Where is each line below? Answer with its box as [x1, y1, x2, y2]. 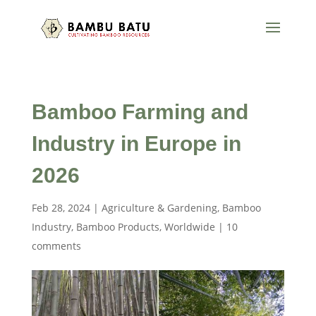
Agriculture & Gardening [101, 201, 217, 214]
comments [31, 239, 81, 253]
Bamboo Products [75, 220, 159, 233]
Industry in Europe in [31, 132, 241, 155]
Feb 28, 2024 [31, 201, 90, 214]
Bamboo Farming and [31, 100, 248, 123]
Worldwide [164, 220, 215, 233]
